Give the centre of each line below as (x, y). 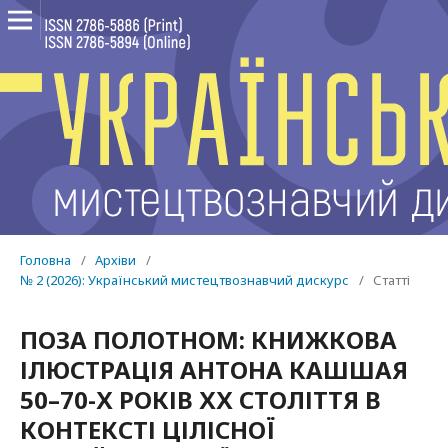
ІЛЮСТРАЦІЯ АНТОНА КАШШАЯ (214, 369)
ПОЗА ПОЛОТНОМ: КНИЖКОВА (208, 339)
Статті (391, 280)
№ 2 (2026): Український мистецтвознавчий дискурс (184, 280)
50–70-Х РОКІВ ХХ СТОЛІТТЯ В (200, 399)
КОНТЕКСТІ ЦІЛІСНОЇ (147, 429)
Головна (45, 260)
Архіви (115, 260)
